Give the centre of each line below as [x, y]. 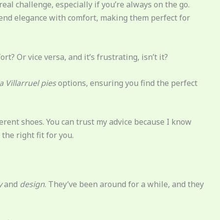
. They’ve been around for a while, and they [124, 184]
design [32, 184]
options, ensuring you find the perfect [127, 83]
